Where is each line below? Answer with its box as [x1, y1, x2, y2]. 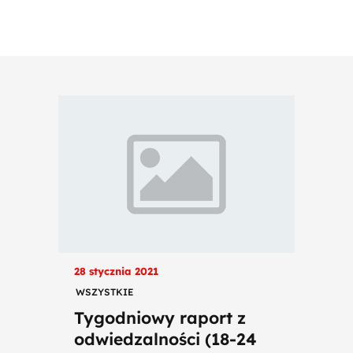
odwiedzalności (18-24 [74, 329, 257, 349]
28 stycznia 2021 [74, 265, 158, 277]
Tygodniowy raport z [74, 307, 246, 328]
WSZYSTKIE [76, 286, 134, 298]
